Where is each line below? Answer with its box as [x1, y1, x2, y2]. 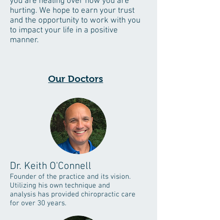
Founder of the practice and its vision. [10, 172, 131, 181]
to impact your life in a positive [10, 26, 118, 35]
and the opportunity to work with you [10, 16, 140, 26]
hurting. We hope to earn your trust [10, 6, 135, 16]
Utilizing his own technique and [10, 181, 110, 190]
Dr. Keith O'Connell [10, 160, 91, 172]
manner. [10, 35, 41, 45]
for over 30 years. [10, 199, 66, 208]
